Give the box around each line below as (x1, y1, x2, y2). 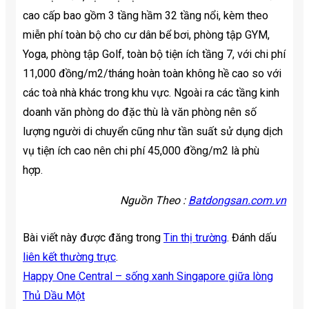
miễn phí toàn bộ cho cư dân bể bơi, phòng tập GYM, (23, 28, 270, 41)
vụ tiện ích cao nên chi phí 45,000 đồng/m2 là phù (23, 143, 259, 157)
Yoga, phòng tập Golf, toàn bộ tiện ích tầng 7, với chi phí (23, 47, 286, 61)
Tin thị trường (163, 230, 227, 244)
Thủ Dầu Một (23, 288, 85, 302)
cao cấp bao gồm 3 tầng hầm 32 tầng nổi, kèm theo (23, 8, 268, 22)
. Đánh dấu (227, 230, 277, 244)
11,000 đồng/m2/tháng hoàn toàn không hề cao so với (23, 66, 281, 80)
